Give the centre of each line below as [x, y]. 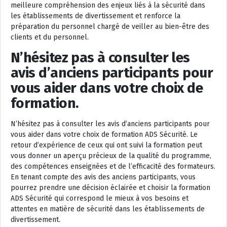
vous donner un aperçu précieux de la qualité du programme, [111, 156]
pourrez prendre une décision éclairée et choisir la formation [110, 187]
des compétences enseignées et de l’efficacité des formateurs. [113, 166]
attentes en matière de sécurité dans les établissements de [108, 209]
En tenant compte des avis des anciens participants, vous [103, 177]
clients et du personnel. [50, 37]
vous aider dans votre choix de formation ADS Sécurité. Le [104, 134]
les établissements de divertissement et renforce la [96, 16]
